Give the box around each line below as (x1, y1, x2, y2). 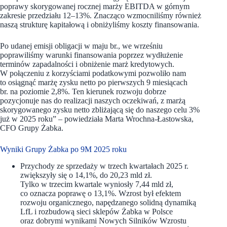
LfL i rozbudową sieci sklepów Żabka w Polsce (20, 207, 173, 216)
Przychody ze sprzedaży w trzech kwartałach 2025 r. (20, 161, 188, 170)
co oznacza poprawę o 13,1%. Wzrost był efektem (20, 188, 181, 198)
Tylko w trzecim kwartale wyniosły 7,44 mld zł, (20, 179, 173, 188)
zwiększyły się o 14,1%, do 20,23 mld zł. (20, 170, 152, 179)
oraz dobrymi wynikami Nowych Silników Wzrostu (20, 216, 186, 225)
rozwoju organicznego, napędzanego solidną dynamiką (20, 198, 196, 207)
